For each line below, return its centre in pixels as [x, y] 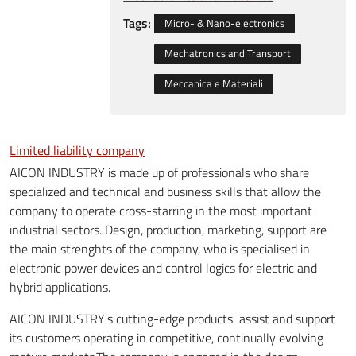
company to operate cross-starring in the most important [161, 210]
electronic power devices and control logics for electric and [163, 267]
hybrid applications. [60, 286]
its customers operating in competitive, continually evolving [166, 337]
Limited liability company [77, 150]
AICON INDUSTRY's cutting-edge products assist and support [172, 318]
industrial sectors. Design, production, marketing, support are [168, 229]
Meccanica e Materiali [213, 84]
